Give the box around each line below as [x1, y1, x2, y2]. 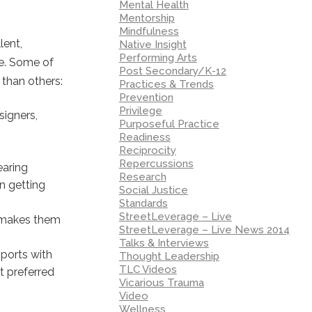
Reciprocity [118, 143, 176, 157]
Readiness [118, 130, 171, 143]
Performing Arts [118, 51, 197, 64]
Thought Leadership [118, 249, 219, 263]
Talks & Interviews [118, 236, 209, 249]
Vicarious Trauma [118, 276, 204, 289]
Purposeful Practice [118, 117, 219, 130]
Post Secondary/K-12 [118, 64, 226, 77]
